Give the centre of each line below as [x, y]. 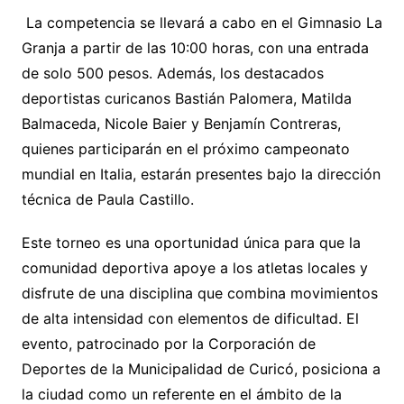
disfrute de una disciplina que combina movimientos [199, 293]
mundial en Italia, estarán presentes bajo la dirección [201, 174]
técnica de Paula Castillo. [107, 199]
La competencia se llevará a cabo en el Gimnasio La [202, 22]
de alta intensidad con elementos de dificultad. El [190, 318]
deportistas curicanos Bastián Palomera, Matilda [186, 98]
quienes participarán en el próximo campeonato [185, 148]
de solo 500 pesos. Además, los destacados [172, 73]
